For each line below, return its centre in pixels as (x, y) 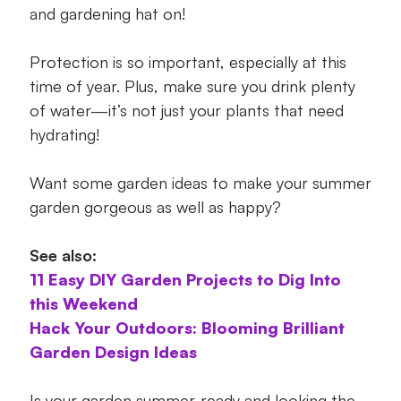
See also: (63, 256)
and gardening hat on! (107, 14)
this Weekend (83, 304)
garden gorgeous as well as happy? (155, 207)
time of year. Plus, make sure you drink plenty (192, 86)
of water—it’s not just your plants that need (186, 111)
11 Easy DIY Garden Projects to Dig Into (185, 280)
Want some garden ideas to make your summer (200, 183)
